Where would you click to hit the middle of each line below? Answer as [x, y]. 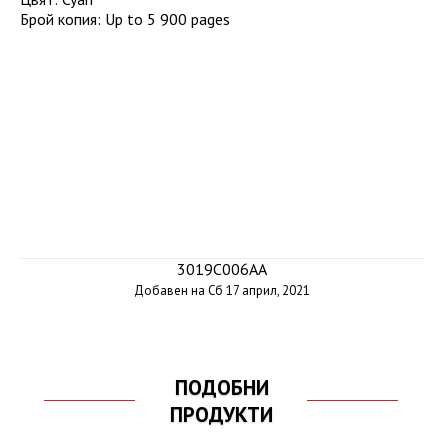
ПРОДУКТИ [222, 415]
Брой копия [58, 19]
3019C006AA [221, 269]
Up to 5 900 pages [167, 19]
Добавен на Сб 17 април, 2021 [221, 291]
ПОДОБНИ [221, 388]
